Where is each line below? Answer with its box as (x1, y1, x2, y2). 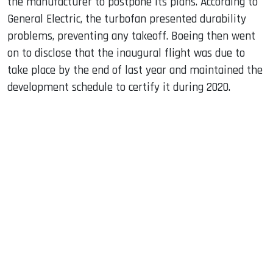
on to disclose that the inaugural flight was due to (7, 45, 245, 61)
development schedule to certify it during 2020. (7, 79, 230, 95)
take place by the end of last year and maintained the (7, 62, 263, 78)
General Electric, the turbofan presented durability (7, 11, 246, 27)
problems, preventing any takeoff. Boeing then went (7, 28, 255, 44)
